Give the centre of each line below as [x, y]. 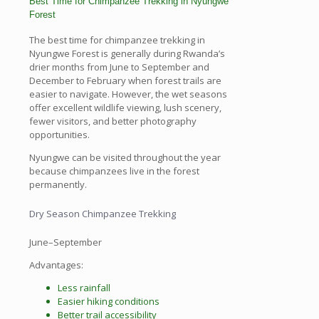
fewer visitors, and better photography [113, 121]
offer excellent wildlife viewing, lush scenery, [125, 107]
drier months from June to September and [119, 67]
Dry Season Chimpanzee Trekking [103, 213]
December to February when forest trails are [125, 80]
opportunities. [59, 134]
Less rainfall [84, 288]
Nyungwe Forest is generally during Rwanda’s [127, 53]
